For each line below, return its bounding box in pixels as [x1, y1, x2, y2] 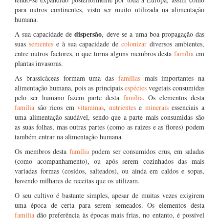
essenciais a [172, 103, 205, 112]
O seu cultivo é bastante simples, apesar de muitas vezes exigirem [15, 191, 204, 200]
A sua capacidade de [15, 29, 75, 39]
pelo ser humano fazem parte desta [15, 93, 123, 102]
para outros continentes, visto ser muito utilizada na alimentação [15, 5, 204, 14]
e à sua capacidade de [56, 39, 122, 48]
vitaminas [77, 103, 104, 112]
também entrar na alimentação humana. [15, 132, 123, 141]
